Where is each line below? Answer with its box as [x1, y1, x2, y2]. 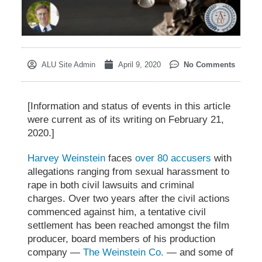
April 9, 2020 [118, 60, 161, 69]
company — [27, 246, 84, 258]
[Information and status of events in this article [27, 100, 231, 112]
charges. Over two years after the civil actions [27, 192, 230, 204]
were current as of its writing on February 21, [27, 113, 225, 125]
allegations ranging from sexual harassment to [27, 166, 230, 177]
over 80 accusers [135, 152, 212, 164]
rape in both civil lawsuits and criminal [27, 179, 195, 191]
